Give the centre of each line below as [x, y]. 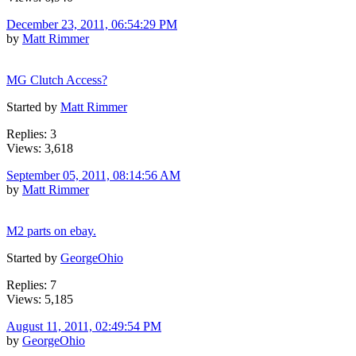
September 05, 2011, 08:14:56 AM [93, 175]
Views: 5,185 [40, 299]
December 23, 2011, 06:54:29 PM [92, 24]
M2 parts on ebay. [51, 230]
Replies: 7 [31, 284]
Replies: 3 [31, 133]
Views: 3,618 [40, 148]
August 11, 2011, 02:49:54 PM [84, 326]
